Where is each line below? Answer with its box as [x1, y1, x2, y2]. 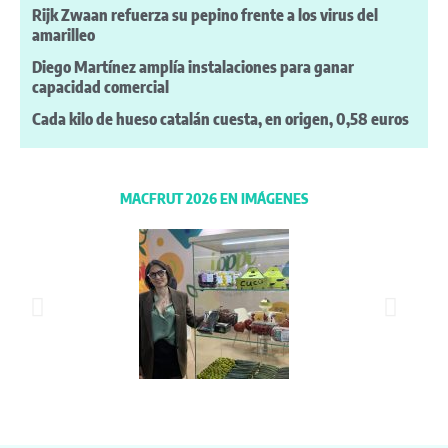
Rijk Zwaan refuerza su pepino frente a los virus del [32, 5, 378, 26]
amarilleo [32, 25, 95, 46]
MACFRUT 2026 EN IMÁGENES [120, 189, 308, 208]
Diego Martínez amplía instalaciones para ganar [32, 57, 354, 78]
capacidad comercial [32, 77, 169, 98]
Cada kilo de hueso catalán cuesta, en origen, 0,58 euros [32, 109, 409, 130]
